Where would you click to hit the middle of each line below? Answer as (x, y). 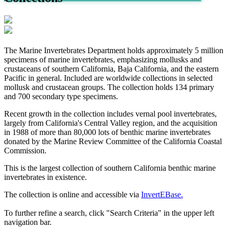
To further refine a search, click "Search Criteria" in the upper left (109, 213)
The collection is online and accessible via (73, 195)
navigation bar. (28, 222)
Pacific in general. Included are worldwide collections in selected (108, 78)
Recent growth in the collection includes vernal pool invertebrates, (110, 114)
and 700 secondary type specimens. (61, 97)
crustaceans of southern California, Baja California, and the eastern (111, 69)
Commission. (25, 151)
